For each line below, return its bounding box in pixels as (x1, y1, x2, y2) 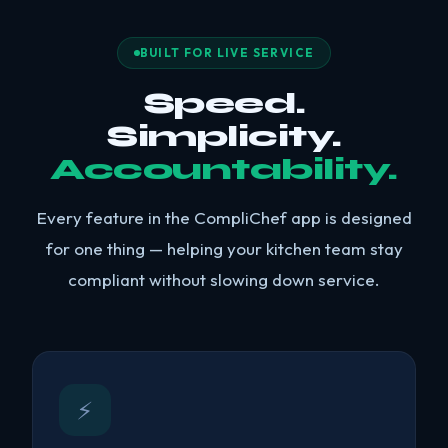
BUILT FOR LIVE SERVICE (139, 45, 315, 60)
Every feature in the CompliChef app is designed (36, 207, 412, 228)
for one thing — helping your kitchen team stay (45, 238, 403, 259)
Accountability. (50, 151, 398, 187)
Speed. (142, 85, 306, 121)
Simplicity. (106, 118, 342, 154)
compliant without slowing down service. (68, 269, 380, 290)
